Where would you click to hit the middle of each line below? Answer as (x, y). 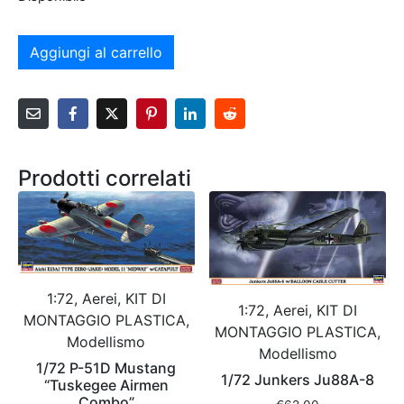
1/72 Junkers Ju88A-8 (298, 379)
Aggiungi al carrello (96, 52)
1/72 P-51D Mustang (106, 368)
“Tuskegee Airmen (106, 386)
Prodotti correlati (105, 179)
